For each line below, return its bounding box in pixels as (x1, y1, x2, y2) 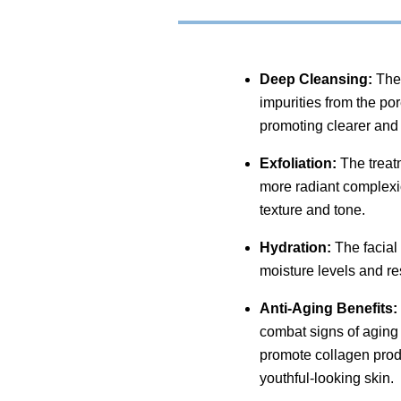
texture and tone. (260, 201, 366, 218)
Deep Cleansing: (260, 71, 373, 87)
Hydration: (260, 239, 332, 255)
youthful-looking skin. (260, 370, 395, 386)
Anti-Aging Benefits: (260, 300, 398, 316)
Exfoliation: (260, 155, 337, 171)
